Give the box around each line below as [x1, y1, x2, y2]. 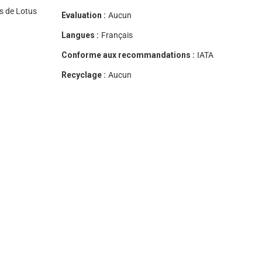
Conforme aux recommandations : [61, 50, 195, 60]
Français [101, 30, 133, 40]
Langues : [61, 30, 99, 40]
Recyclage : [61, 70, 106, 80]
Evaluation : [61, 11, 106, 20]
